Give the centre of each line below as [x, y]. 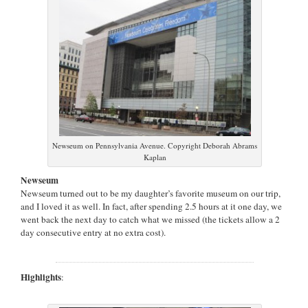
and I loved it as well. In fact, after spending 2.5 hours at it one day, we [151, 206]
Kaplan [155, 157]
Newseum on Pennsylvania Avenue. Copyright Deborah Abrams [155, 145]
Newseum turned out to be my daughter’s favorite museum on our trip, [151, 193]
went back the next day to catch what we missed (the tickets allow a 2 [150, 219]
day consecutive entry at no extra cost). [93, 232]
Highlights [41, 277]
